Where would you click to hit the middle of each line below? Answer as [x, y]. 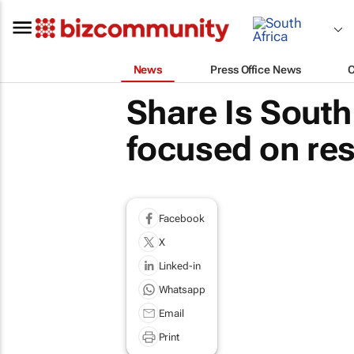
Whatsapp [182, 289]
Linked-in [179, 265]
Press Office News [256, 69]
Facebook [181, 218]
